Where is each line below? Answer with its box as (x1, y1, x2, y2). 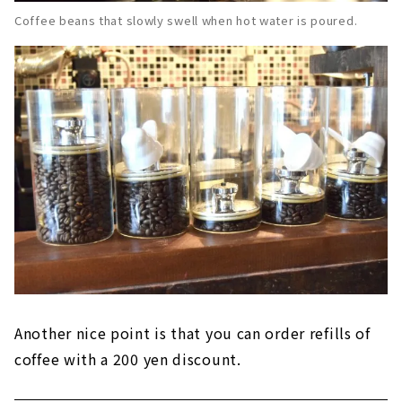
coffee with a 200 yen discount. (14, 348, 241, 371)
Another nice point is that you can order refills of (14, 322, 371, 345)
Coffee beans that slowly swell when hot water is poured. (14, 11, 358, 29)
